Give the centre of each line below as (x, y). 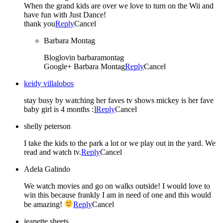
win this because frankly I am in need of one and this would (117, 195)
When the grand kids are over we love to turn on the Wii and (119, 6)
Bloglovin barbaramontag (101, 58)
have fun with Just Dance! (65, 15)
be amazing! (44, 204)
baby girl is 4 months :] (60, 110)
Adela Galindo (47, 169)
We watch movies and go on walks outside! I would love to (117, 186)
